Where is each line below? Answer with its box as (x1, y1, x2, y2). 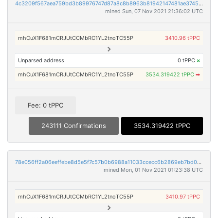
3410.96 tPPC (164, 34, 200, 41)
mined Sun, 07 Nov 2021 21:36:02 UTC (105, 7, 203, 15)
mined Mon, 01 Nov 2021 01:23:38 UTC (104, 166, 203, 174)
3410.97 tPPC (165, 193, 200, 200)
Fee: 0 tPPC (28, 101, 63, 109)
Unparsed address (18, 56, 65, 64)
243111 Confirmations (41, 122, 106, 130)
